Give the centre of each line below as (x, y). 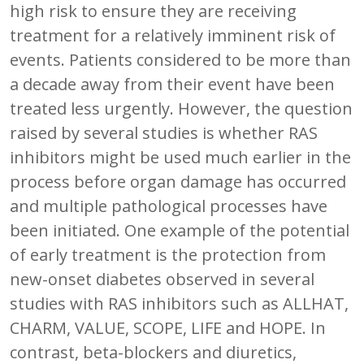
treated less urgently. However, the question (181, 108)
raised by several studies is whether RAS (164, 132)
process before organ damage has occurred (178, 181)
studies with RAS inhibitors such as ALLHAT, (179, 303)
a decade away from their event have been (172, 84)
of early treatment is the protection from (168, 254)
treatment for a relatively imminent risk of (173, 35)
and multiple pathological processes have (169, 206)
